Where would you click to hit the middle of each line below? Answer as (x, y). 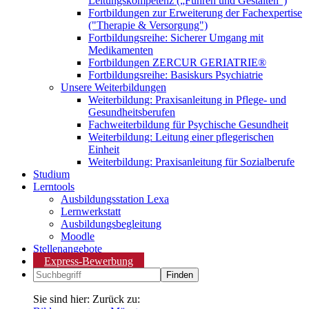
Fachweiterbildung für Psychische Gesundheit (188, 124)
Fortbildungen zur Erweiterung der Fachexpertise (195, 13)
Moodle (78, 236)
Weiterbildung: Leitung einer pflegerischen (181, 137)
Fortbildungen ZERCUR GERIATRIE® (177, 62)
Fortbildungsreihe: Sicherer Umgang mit (176, 38)
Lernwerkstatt (91, 211)
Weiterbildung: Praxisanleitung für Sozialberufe (191, 162)
